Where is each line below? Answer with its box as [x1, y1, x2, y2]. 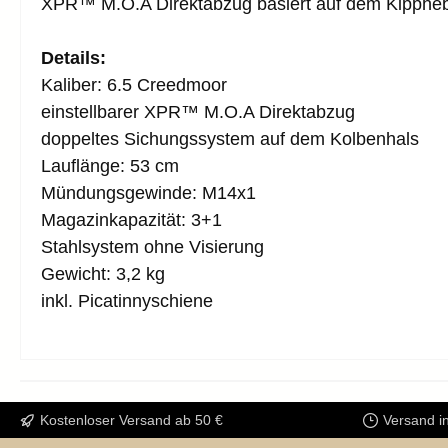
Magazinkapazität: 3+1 [41, 209, 222, 230]
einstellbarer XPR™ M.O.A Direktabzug [41, 101, 355, 122]
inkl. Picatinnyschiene [41, 290, 213, 311]
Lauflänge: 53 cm [41, 155, 179, 176]
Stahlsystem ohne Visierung [41, 236, 264, 257]
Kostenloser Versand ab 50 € [40, 411, 223, 428]
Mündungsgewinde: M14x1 [41, 182, 256, 203]
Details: [41, 47, 106, 68]
